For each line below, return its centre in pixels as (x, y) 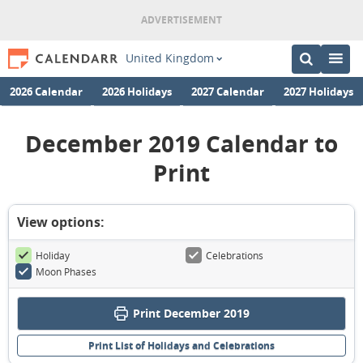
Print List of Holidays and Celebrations (181, 346)
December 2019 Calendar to (181, 144)
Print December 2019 (191, 313)
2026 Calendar (46, 91)
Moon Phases (66, 271)
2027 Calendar (228, 91)
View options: (61, 222)
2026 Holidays (137, 91)
